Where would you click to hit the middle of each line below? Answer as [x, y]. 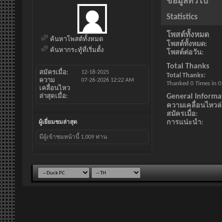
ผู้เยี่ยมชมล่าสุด [58, 122]
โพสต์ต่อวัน [184, 53]
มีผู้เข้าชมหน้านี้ [60, 137]
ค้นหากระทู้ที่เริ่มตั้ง [76, 50]
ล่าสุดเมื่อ [53, 96]
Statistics [182, 17]
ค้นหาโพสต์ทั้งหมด [76, 39]
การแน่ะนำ [184, 123]
